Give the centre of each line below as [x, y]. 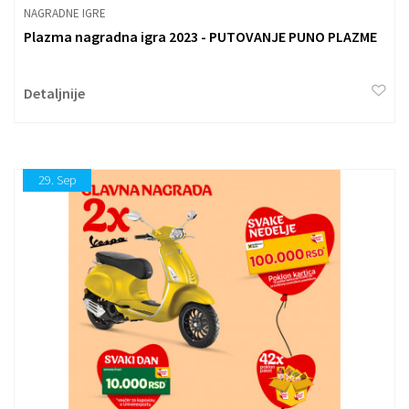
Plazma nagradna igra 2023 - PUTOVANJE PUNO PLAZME [200, 36]
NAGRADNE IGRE [65, 13]
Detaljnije [54, 93]
